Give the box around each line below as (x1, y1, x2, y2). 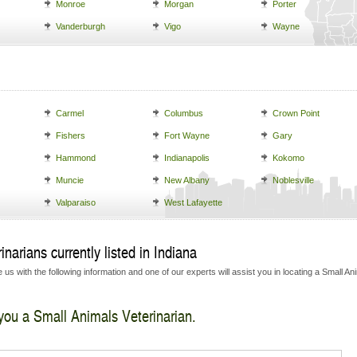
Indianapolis (164, 153, 210, 163)
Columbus (164, 108, 203, 118)
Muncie (56, 175, 84, 185)
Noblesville (273, 175, 314, 185)
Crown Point (273, 108, 320, 118)
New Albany (164, 175, 210, 185)
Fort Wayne (164, 131, 210, 140)
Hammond (56, 153, 96, 163)
